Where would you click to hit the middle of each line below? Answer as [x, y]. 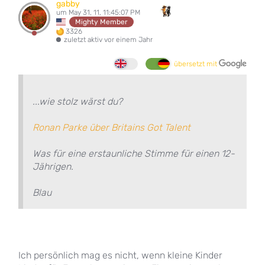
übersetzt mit [196, 64]
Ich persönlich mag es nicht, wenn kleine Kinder [120, 255]
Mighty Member [102, 22]
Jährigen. [53, 166]
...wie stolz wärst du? [77, 101]
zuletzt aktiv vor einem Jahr [108, 39]
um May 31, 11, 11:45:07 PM [98, 12]
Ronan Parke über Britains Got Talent [112, 127]
